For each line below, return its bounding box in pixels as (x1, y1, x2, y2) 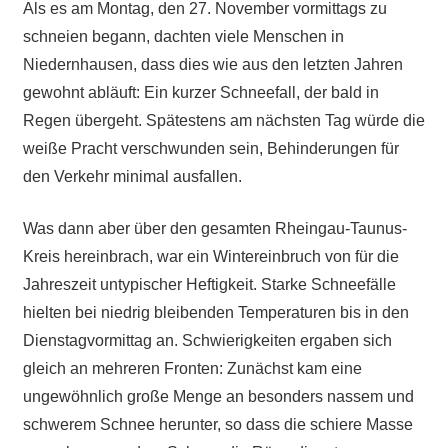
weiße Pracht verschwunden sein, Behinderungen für (22, 139, 399, 157)
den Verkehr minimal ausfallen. (22, 167, 242, 185)
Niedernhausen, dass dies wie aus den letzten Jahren (22, 55, 403, 73)
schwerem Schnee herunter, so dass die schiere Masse (22, 415, 413, 433)
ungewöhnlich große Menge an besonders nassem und (22, 387, 414, 405)
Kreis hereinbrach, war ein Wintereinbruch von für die (22, 247, 399, 265)
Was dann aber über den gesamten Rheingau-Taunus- (22, 219, 407, 237)
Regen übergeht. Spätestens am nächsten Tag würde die (22, 111, 425, 129)
